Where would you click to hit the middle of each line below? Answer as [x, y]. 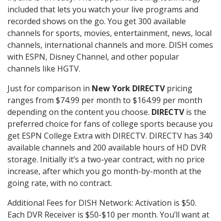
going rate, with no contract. [60, 183]
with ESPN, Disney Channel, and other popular [93, 56]
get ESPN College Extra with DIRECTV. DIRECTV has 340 [110, 135]
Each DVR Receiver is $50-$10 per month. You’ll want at [108, 214]
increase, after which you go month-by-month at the [104, 171]
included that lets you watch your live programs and [103, 9]
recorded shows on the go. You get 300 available [97, 21]
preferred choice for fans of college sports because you [110, 124]
